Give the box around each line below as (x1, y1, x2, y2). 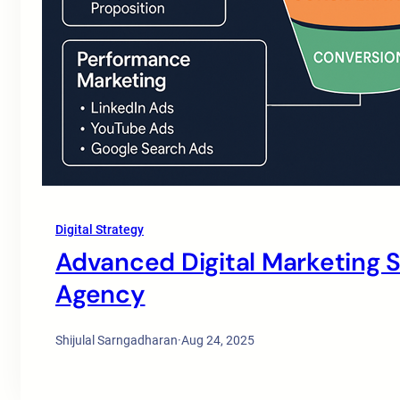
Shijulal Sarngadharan (55, 333, 178, 347)
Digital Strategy (55, 222, 144, 237)
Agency (55, 278, 146, 311)
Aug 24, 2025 (181, 333, 254, 347)
